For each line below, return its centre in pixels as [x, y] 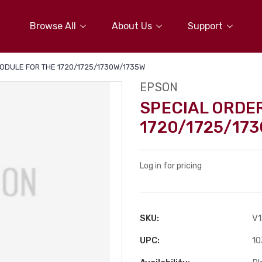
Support [205, 26]
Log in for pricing [171, 166]
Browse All [53, 26]
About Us [132, 26]
